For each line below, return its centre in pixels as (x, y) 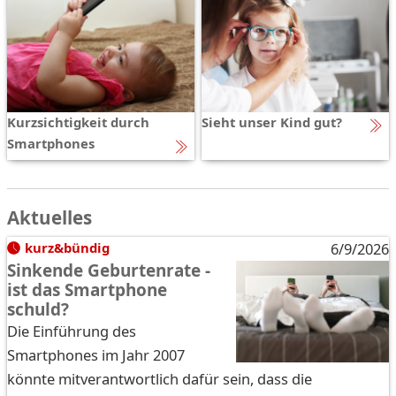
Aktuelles (49, 217)
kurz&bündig (67, 247)
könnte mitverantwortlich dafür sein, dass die (160, 378)
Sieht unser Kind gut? (272, 122)
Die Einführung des (72, 331)
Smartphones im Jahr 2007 (96, 354)
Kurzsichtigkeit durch (78, 122)
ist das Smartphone (87, 289)
